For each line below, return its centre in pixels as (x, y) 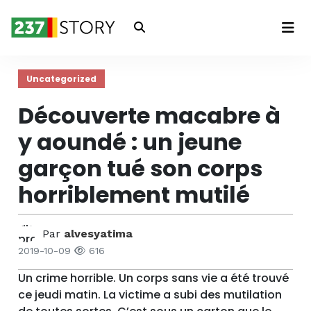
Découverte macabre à (150, 116)
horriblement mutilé (134, 195)
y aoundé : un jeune (130, 142)
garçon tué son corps (141, 168)
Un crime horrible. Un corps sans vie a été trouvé (154, 278)
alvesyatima (99, 233)
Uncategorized (62, 78)
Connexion (155, 38)
